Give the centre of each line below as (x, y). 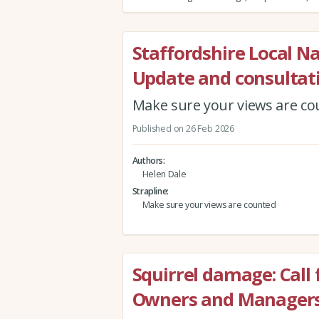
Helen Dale (164, 174)
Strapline (150, 191)
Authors (148, 160)
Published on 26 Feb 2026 (183, 128)
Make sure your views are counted (209, 204)
